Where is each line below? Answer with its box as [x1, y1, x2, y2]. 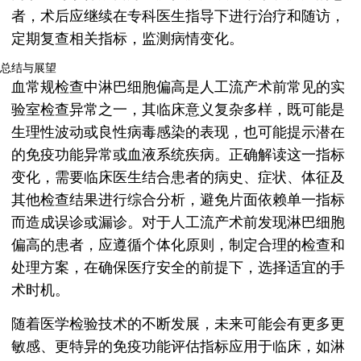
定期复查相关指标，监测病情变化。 [11, 31, 243, 48]
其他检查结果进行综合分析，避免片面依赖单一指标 [11, 192, 345, 209]
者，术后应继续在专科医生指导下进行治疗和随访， [11, 8, 345, 25]
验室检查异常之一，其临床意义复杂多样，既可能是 [11, 102, 345, 118]
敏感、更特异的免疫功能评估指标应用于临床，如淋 [11, 338, 345, 355]
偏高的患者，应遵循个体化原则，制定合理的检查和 [11, 237, 345, 254]
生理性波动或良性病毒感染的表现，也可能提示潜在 [11, 124, 345, 141]
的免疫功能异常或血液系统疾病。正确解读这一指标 [11, 147, 345, 164]
